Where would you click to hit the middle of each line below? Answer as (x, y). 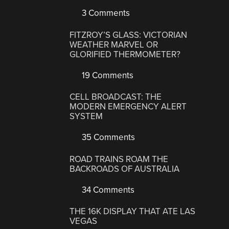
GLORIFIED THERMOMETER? (125, 54)
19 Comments (107, 75)
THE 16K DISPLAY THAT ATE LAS (133, 212)
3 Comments (105, 13)
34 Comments (107, 190)
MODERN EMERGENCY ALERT (128, 107)
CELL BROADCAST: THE (116, 97)
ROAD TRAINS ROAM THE (119, 159)
